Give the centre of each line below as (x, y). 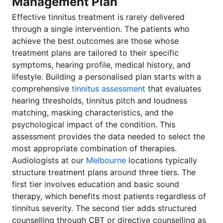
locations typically (162, 160)
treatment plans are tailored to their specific (95, 53)
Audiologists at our (49, 160)
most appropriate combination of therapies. (94, 148)
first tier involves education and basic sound (96, 184)
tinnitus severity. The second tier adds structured (104, 208)
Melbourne (106, 160)
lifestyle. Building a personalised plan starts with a (107, 77)
